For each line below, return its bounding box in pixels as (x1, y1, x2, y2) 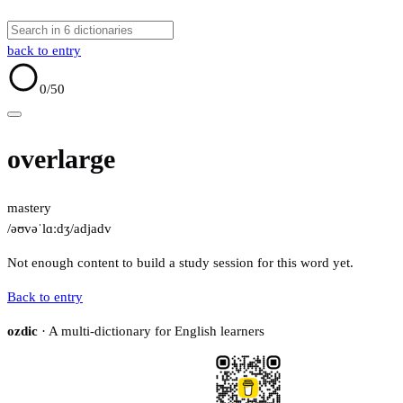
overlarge (7, 144, 115, 175)
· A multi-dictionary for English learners (38, 324, 264, 339)
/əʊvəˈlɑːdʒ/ (7, 221, 74, 237)
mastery (7, 201, 51, 216)
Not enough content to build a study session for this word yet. (7, 255, 354, 271)
